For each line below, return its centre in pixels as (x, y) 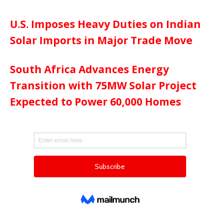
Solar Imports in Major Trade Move (101, 41)
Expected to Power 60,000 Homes (96, 102)
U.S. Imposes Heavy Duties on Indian (105, 24)
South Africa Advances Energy (89, 69)
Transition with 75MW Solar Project (103, 86)
